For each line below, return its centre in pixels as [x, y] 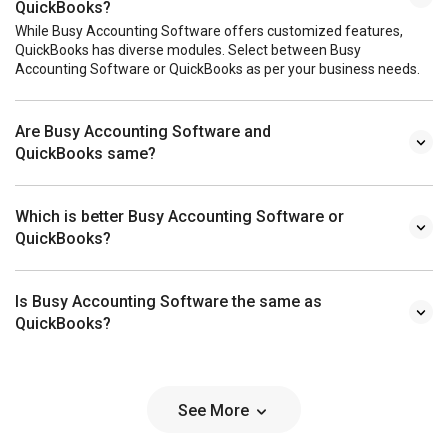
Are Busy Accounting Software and [143, 131]
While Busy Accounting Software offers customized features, [209, 30]
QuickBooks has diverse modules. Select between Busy [188, 49]
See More [215, 410]
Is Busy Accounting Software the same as [168, 301]
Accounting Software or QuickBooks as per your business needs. [217, 68]
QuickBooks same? [85, 153]
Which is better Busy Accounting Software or [179, 216]
